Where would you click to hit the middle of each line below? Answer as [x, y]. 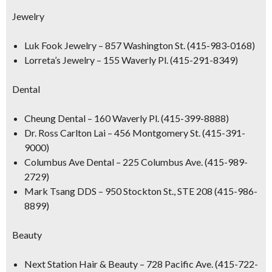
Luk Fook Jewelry [60, 45]
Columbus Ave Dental [69, 162]
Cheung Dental [55, 118]
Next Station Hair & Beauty [81, 264]
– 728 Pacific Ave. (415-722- [198, 264]
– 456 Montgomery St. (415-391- [175, 133]
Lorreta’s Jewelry [59, 60]
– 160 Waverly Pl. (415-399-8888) [157, 118]
